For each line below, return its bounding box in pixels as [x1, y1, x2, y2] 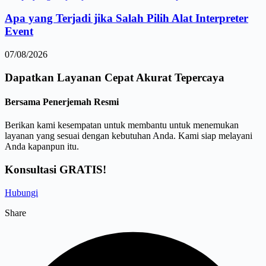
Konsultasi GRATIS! [5, 163, 106, 176]
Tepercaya [175, 71, 224, 84]
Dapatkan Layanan [5, 71, 102, 84]
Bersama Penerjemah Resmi [5, 96, 119, 107]
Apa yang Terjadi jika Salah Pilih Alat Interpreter [5, 12, 248, 25]
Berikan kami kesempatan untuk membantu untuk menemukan [5, 120, 239, 131]
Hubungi [5, 187, 38, 198]
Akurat [136, 71, 175, 84]
